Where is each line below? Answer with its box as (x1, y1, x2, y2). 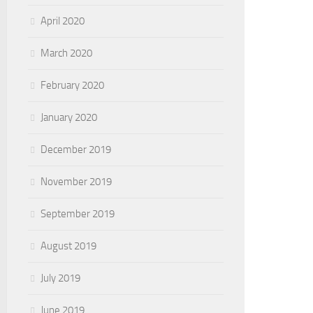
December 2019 (41, 143, 111, 156)
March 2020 (41, 47, 92, 59)
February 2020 (41, 79, 104, 92)
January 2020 (41, 111, 97, 124)
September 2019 (41, 208, 115, 220)
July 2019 (41, 272, 80, 284)
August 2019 (41, 240, 96, 252)
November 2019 (41, 175, 112, 188)
